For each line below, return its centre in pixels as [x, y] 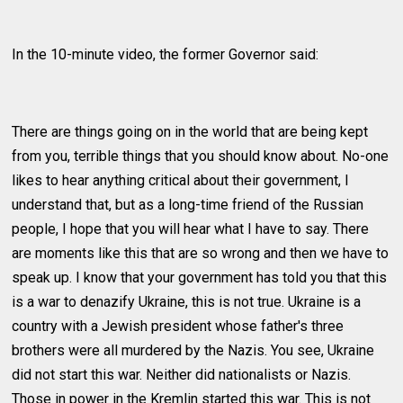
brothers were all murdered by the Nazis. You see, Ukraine [193, 351]
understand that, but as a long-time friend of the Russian [188, 205]
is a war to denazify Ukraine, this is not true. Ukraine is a [187, 302]
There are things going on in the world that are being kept [190, 132]
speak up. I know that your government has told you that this [200, 278]
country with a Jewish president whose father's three [178, 327]
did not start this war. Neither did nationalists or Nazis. [182, 375]
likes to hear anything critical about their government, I [181, 181]
